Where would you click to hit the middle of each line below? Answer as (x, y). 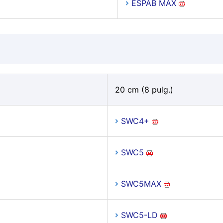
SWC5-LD (139, 215)
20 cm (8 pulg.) (144, 90)
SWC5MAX (141, 184)
